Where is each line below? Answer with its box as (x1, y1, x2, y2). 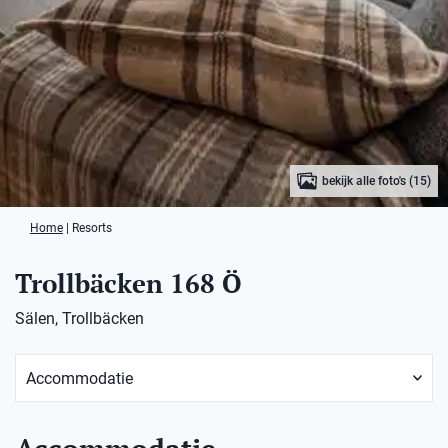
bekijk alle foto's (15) (322, 174, 432, 188)
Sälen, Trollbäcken (15, 309, 144, 328)
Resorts (72, 221, 112, 235)
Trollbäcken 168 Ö (15, 266, 242, 300)
